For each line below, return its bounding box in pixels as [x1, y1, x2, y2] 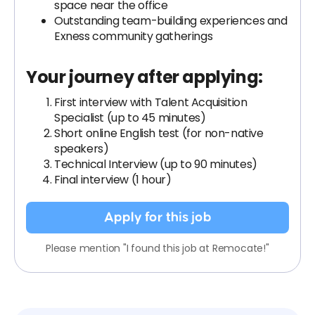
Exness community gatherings [54, 28, 213, 44]
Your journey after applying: [26, 65, 263, 89]
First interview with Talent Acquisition [54, 94, 247, 110]
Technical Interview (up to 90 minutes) [54, 156, 257, 172]
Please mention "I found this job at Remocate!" [46, 241, 269, 255]
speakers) [54, 141, 109, 157]
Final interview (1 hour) [54, 172, 172, 188]
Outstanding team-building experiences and [54, 13, 288, 29]
